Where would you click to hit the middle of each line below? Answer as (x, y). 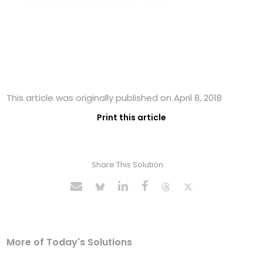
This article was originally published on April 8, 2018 (114, 98)
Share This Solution (127, 165)
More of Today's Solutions (70, 242)
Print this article (131, 118)
